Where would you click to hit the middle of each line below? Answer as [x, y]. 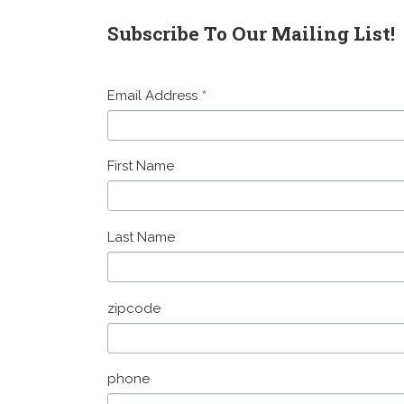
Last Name [142, 238]
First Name [141, 166]
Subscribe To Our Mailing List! [252, 33]
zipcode [134, 308]
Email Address [155, 95]
